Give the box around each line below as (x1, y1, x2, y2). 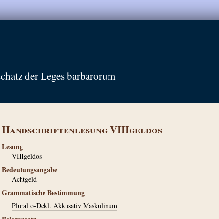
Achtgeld (12, 175, 37, 184)
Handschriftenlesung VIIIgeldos (2, 122, 162, 137)
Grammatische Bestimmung (2, 187, 85, 197)
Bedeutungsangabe (2, 164, 57, 175)
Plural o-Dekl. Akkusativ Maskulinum (12, 201, 117, 210)
